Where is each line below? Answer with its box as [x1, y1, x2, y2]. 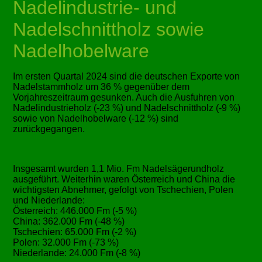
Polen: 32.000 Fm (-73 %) [13, 237, 119, 248]
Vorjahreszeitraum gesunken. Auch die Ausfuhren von [13, 92, 235, 103]
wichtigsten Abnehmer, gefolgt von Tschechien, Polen [13, 185, 234, 195]
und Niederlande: [13, 195, 85, 206]
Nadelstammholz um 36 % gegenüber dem [13, 82, 190, 92]
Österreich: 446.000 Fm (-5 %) [13, 206, 137, 216]
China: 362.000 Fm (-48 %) [13, 216, 125, 227]
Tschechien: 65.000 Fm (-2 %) [13, 227, 137, 237]
